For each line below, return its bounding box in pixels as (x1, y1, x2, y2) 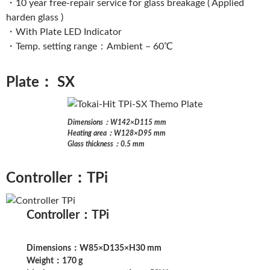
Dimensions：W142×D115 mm (67, 119, 166, 127)
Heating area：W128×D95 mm (67, 130, 166, 137)
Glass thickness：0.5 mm (67, 140, 145, 148)
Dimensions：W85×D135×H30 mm (27, 244, 162, 253)
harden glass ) (6, 13, 63, 23)
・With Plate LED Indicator (6, 27, 122, 37)
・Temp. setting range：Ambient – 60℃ (6, 42, 173, 52)
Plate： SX (6, 75, 75, 90)
